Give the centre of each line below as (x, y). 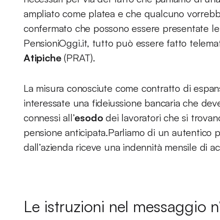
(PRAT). (80, 58)
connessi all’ (49, 118)
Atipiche (42, 58)
